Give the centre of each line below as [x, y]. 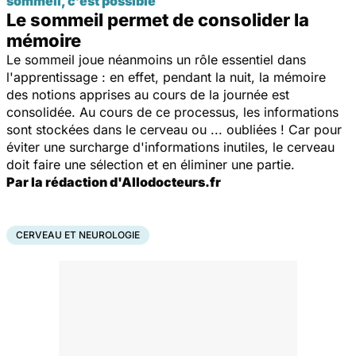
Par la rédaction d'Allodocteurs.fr [114, 182]
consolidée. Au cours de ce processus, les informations [172, 112]
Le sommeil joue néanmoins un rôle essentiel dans [156, 59]
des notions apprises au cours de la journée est [148, 94]
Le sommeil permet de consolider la [158, 19]
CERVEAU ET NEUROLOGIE [78, 234]
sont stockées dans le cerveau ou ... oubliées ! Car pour [174, 129]
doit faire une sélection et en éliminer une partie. [153, 164]
